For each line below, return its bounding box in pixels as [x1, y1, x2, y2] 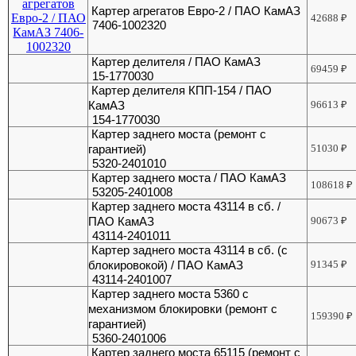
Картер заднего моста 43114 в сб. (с [91, 243, 288, 257]
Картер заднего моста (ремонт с [91, 127, 267, 141]
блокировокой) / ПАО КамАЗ [88, 258, 244, 273]
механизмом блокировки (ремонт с [88, 302, 278, 316]
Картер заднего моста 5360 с [91, 287, 250, 301]
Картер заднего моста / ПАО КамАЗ [91, 171, 287, 185]
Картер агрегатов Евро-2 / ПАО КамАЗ [91, 4, 301, 18]
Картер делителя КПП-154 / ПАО [91, 83, 273, 98]
